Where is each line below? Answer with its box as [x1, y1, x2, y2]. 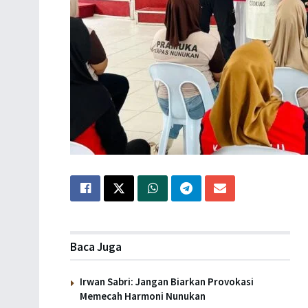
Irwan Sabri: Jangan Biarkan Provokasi [80, 274, 254, 288]
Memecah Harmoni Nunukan [80, 289, 206, 302]
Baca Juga [70, 239, 122, 254]
